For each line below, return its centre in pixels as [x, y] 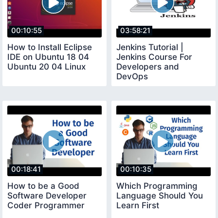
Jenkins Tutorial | [150, 47]
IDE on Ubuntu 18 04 [48, 57]
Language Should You [160, 196]
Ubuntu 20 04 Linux [46, 66]
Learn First [138, 206]
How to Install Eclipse [50, 47]
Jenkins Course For [154, 57]
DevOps [132, 76]
